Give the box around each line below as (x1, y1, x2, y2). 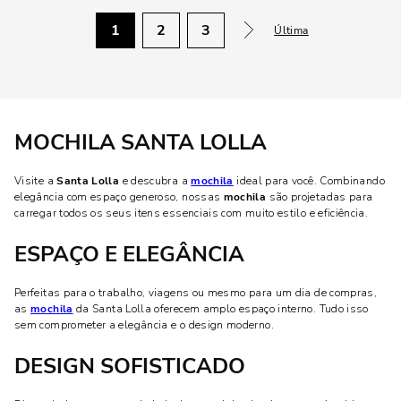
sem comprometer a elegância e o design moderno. (14, 317, 274, 332)
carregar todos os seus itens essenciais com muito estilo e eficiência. (14, 205, 369, 220)
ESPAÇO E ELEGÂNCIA (14, 239, 244, 269)
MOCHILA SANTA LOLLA (14, 127, 267, 157)
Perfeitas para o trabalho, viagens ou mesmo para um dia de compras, (14, 285, 378, 300)
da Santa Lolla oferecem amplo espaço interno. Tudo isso (73, 301, 369, 316)
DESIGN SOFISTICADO (14, 351, 245, 380)
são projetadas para (266, 189, 373, 204)
